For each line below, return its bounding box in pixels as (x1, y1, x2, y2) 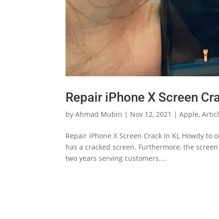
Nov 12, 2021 (130, 109, 172, 119)
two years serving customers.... (66, 153, 167, 163)
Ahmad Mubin (75, 109, 123, 119)
